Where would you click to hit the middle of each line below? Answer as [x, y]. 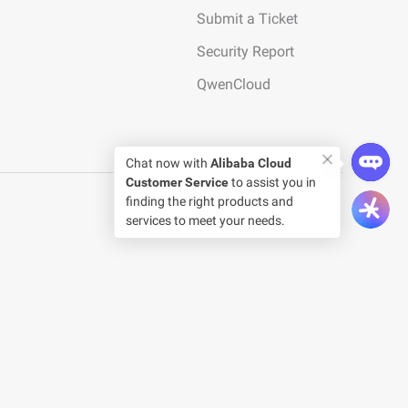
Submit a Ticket [247, 19]
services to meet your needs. [205, 220]
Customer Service [177, 182]
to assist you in [272, 182]
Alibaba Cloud [250, 163]
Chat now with [168, 163]
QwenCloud [234, 84]
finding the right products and [209, 201]
